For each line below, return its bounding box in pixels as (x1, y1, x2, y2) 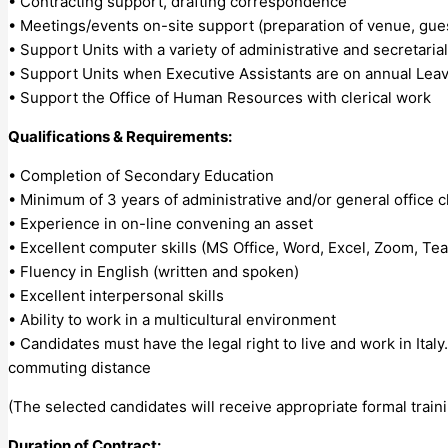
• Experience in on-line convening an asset (8, 213, 313, 233)
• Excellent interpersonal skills (8, 285, 224, 305)
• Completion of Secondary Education (8, 165, 274, 185)
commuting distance (8, 357, 151, 377)
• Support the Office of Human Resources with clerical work (8, 87, 431, 107)
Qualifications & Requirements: (8, 126, 232, 146)
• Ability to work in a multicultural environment (8, 309, 336, 329)
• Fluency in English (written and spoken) (8, 261, 299, 281)
